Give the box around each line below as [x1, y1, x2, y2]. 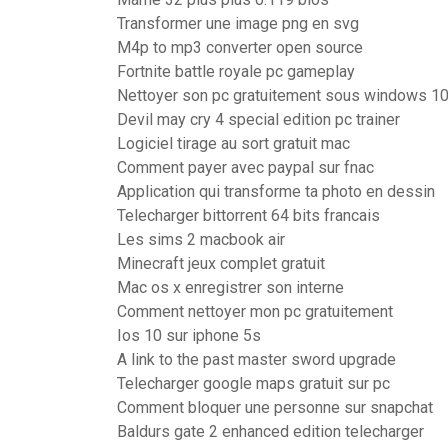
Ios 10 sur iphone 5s [117, 326, 261, 345]
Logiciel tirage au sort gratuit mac [117, 134, 350, 153]
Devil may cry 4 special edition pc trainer [117, 110, 400, 129]
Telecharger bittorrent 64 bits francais [117, 206, 380, 225]
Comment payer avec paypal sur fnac [117, 158, 374, 177]
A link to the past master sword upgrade [117, 350, 396, 369]
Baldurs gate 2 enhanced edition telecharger [117, 422, 424, 441]
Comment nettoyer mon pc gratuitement [117, 302, 393, 321]
